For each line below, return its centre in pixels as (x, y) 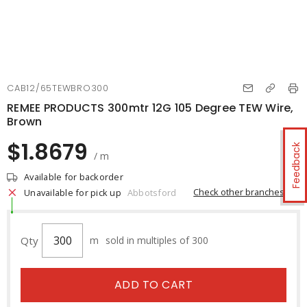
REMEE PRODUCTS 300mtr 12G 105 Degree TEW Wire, (150, 108)
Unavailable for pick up (73, 193)
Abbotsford (152, 193)
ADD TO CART (153, 285)
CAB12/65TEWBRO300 (58, 88)
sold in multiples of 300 (157, 240)
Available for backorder (74, 177)
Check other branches (239, 192)
